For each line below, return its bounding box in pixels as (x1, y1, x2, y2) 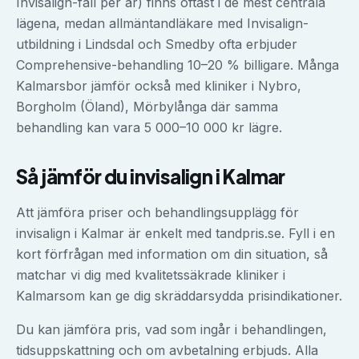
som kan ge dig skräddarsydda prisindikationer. (59, 288, 342, 304)
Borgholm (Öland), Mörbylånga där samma (16, 99, 278, 115)
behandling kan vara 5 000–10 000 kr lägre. (16, 119, 282, 135)
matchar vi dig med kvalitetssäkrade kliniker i (16, 267, 285, 283)
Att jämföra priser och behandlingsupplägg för (16, 204, 299, 220)
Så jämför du (16, 164, 131, 188)
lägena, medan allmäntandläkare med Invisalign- (16, 15, 309, 31)
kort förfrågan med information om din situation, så (16, 246, 328, 262)
